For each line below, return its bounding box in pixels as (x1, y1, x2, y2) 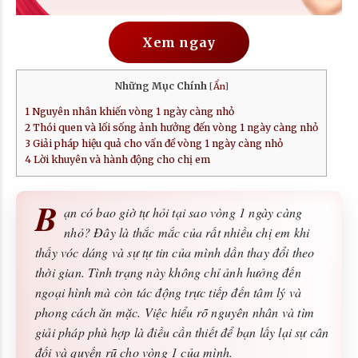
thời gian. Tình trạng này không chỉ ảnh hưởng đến (35, 263, 301, 280)
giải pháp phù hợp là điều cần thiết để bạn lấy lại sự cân (35, 323, 329, 340)
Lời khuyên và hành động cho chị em (31, 153, 210, 166)
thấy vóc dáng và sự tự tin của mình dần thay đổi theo (35, 243, 315, 261)
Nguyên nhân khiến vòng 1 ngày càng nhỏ (30, 105, 234, 118)
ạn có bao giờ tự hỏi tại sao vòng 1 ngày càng (64, 203, 303, 221)
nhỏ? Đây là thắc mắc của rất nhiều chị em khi (64, 223, 310, 241)
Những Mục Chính (114, 79, 207, 92)
